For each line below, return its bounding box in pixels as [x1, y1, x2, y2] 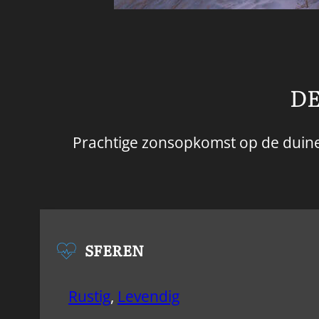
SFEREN [85, 239, 145, 261]
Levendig [117, 286, 179, 307]
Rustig [68, 286, 110, 307]
